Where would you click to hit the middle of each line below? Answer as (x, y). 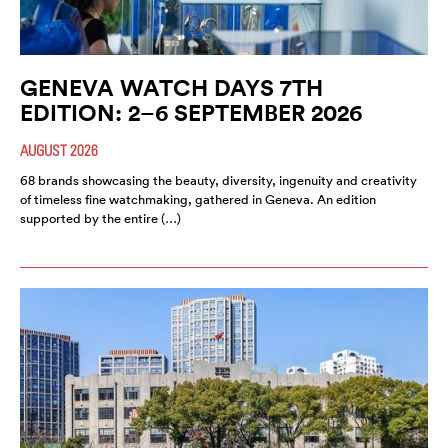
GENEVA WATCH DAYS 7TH (171, 87)
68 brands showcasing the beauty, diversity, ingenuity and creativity (218, 180)
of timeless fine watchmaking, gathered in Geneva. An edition (198, 199)
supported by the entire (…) (100, 218)
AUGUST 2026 (59, 149)
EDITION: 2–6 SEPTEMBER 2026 (191, 112)
